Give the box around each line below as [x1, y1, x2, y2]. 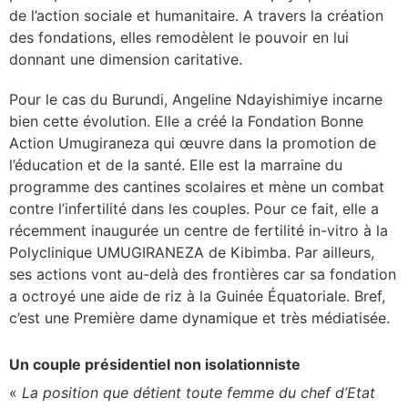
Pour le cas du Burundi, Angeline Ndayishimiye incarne [9, 89, 382, 108]
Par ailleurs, [295, 242, 374, 261]
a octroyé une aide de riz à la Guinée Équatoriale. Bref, [9, 286, 385, 305]
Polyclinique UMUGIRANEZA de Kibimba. [9, 242, 295, 261]
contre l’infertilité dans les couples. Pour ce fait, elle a [9, 199, 379, 218]
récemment [9, 220, 91, 240]
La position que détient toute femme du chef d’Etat [22, 382, 375, 402]
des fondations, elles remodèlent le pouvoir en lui [9, 27, 349, 46]
